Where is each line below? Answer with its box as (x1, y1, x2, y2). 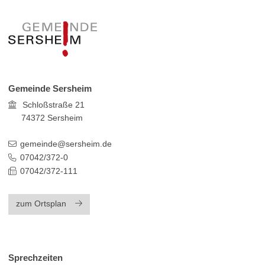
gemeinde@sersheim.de (20, 139, 112, 148)
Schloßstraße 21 (20, 101, 85, 110)
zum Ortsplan (15, 199, 66, 209)
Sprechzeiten (8, 252, 63, 263)
